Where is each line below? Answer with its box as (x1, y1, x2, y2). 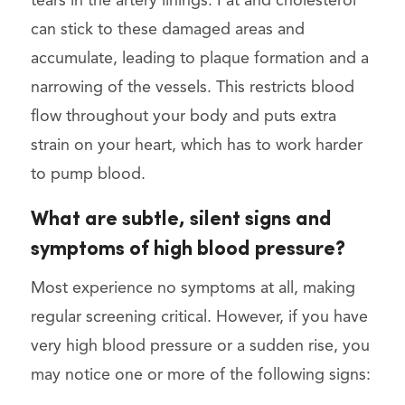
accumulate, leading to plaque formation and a (30, 50, 369, 67)
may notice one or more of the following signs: (30, 366, 371, 383)
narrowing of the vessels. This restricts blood (30, 79, 354, 96)
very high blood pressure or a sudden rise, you (30, 337, 370, 354)
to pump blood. (30, 165, 146, 183)
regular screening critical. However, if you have (30, 308, 368, 325)
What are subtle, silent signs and (30, 209, 332, 231)
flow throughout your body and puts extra (30, 108, 336, 125)
